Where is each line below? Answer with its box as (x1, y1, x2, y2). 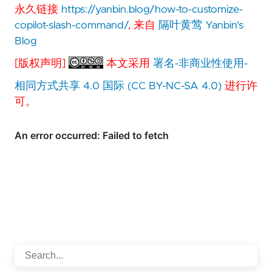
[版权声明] (15, 58, 69, 69)
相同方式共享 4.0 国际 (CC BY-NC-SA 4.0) (15, 80, 222, 92)
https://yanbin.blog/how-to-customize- (61, 4, 243, 15)
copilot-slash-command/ (15, 19, 128, 31)
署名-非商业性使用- (153, 58, 248, 69)
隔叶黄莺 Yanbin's (158, 19, 243, 31)
